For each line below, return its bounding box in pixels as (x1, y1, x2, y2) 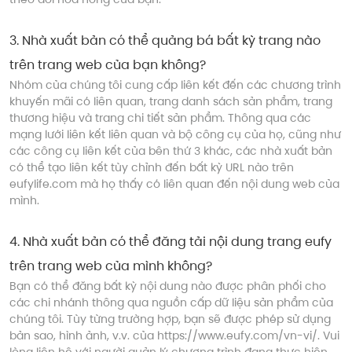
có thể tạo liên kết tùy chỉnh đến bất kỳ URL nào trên (9, 159, 294, 175)
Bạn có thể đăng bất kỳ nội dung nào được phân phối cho (9, 277, 326, 294)
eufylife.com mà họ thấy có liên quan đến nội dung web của (9, 175, 339, 192)
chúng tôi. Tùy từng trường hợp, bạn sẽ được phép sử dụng (9, 310, 331, 327)
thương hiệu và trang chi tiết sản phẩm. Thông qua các (9, 109, 311, 126)
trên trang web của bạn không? (9, 56, 206, 73)
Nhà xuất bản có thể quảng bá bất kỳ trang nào (22, 31, 321, 49)
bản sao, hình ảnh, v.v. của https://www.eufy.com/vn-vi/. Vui (9, 327, 339, 343)
